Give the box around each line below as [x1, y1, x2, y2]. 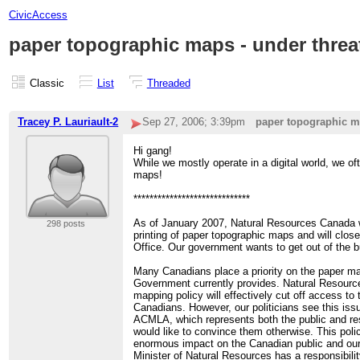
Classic [29, 76, 64, 89]
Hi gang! [133, 145, 173, 157]
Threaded [146, 76, 190, 89]
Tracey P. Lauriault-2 [18, 116, 119, 129]
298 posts [46, 219, 85, 229]
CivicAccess [8, 8, 67, 21]
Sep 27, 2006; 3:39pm [141, 116, 245, 129]
